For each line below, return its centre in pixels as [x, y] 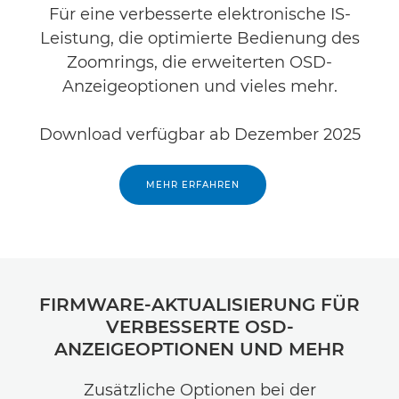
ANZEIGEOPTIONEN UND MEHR [199, 349]
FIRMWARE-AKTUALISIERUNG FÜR [199, 304]
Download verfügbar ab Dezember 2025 [199, 134]
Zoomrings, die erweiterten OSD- [199, 62]
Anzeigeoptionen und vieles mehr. [199, 86]
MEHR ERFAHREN [192, 184]
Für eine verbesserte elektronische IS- [199, 14]
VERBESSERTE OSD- [199, 326]
